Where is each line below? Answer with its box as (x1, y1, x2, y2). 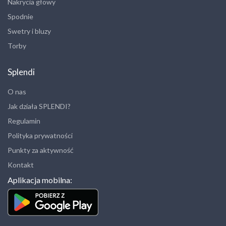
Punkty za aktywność (8, 146, 74, 155)
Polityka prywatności (8, 131, 73, 140)
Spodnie (8, 12, 33, 21)
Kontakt (8, 160, 34, 169)
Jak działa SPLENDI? (8, 102, 71, 111)
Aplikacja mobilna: (8, 175, 72, 185)
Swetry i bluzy (8, 27, 51, 36)
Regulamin (8, 117, 40, 126)
